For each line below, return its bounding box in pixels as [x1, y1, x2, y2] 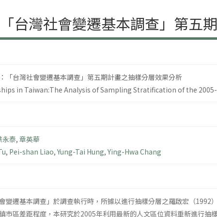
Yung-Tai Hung [57, 147, 104, 157]
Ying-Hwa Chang [108, 147, 161, 157]
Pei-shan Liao [9, 147, 54, 157]
